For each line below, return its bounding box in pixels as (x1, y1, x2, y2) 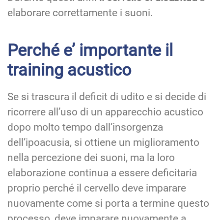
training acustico (7, 59, 131, 80)
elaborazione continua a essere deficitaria (7, 166, 197, 179)
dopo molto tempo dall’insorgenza (7, 121, 163, 133)
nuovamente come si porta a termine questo (7, 197, 209, 209)
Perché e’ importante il (7, 40, 173, 60)
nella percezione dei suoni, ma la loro (7, 151, 175, 164)
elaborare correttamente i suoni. (7, 6, 153, 19)
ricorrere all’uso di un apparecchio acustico (7, 106, 203, 118)
